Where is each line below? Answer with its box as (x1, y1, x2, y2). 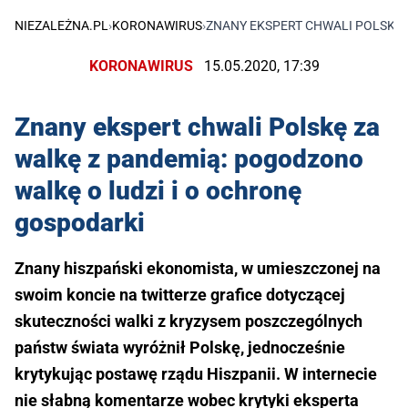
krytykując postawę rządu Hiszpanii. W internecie (15, 364, 377, 384)
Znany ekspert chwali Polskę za (15, 112, 380, 143)
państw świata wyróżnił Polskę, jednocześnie (15, 338, 345, 358)
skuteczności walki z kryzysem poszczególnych (15, 311, 362, 331)
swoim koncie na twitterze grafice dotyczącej (15, 285, 345, 305)
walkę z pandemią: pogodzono (15, 144, 363, 175)
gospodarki (15, 208, 145, 239)
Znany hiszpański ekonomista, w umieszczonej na (15, 259, 381, 279)
